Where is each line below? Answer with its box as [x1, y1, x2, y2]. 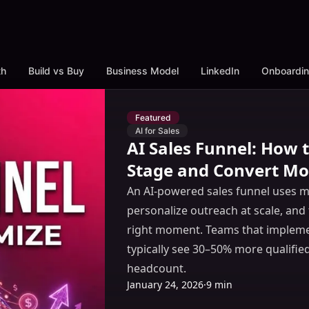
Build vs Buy [28, 64, 84, 77]
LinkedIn [201, 64, 239, 77]
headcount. [127, 261, 186, 276]
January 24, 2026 [127, 278, 203, 291]
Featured [135, 112, 171, 123]
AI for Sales [135, 126, 179, 136]
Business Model [106, 64, 179, 77]
